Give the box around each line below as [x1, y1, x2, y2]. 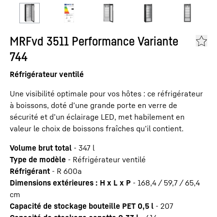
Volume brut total [10, 143, 72, 153]
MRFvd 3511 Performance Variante [10, 33, 178, 48]
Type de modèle [10, 155, 66, 164]
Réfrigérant [10, 166, 50, 176]
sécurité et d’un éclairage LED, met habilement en [10, 112, 185, 122]
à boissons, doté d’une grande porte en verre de [10, 100, 177, 110]
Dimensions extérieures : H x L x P [10, 178, 131, 187]
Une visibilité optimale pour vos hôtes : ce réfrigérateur [10, 89, 203, 98]
